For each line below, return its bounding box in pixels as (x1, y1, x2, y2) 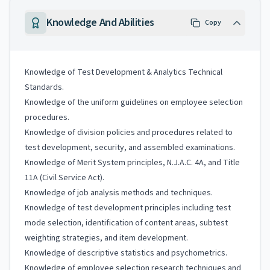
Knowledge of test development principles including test (25, 202, 231, 214)
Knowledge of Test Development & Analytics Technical (25, 66, 222, 78)
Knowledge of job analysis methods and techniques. (25, 187, 213, 199)
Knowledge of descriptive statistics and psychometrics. (25, 247, 227, 259)
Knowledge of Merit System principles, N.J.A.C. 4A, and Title (25, 157, 240, 169)
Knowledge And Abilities (46, 15, 154, 30)
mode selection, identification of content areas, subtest (25, 217, 228, 229)
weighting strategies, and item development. (25, 232, 188, 244)
